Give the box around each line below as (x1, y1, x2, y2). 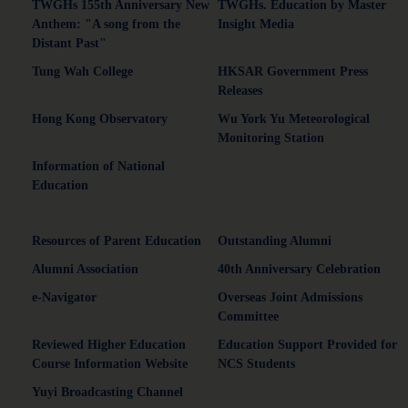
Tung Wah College (32, 64, 133, 78)
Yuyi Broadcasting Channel (32, 384, 183, 399)
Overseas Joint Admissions (218, 290, 362, 304)
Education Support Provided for (218, 337, 397, 352)
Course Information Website (32, 356, 188, 371)
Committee (218, 309, 279, 323)
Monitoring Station (218, 130, 324, 145)
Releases (218, 83, 262, 97)
